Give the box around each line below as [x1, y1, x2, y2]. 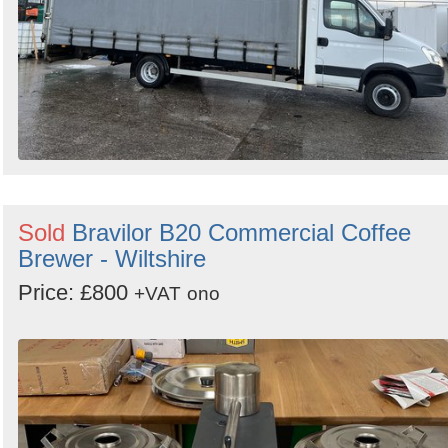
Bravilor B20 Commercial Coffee [72, 218, 411, 246]
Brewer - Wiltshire [18, 244, 206, 272]
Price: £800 [18, 279, 134, 305]
